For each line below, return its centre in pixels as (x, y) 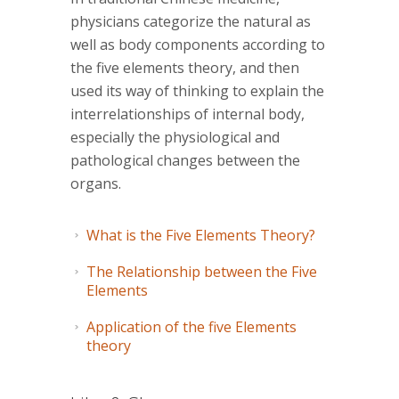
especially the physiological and (175, 138)
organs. (96, 184)
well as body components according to (198, 45)
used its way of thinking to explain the (197, 91)
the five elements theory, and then (185, 68)
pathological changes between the (185, 161)
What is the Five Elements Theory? (201, 236)
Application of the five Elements (191, 327)
